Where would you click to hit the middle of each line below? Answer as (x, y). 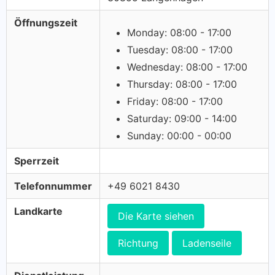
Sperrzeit (37, 161)
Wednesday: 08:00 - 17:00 (187, 67)
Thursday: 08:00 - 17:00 (182, 84)
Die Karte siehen (156, 216)
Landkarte (38, 211)
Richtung (138, 243)
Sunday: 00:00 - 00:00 (179, 136)
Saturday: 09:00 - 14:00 (182, 118)
